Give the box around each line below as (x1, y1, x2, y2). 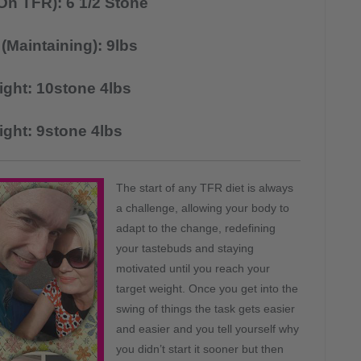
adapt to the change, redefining (116, 222, 276, 234)
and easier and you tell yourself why (116, 322, 299, 335)
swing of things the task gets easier (116, 302, 295, 315)
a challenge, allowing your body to (116, 201, 289, 214)
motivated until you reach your (116, 262, 270, 275)
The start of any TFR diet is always (116, 181, 293, 194)
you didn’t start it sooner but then (116, 342, 284, 355)
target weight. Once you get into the (116, 282, 298, 295)
